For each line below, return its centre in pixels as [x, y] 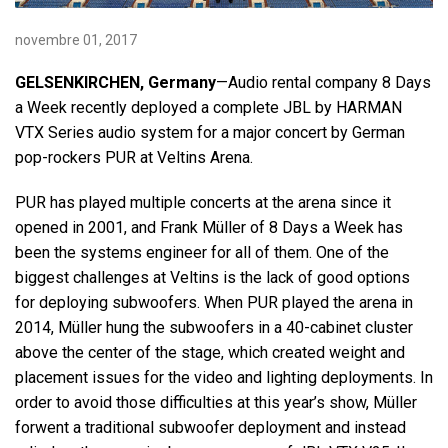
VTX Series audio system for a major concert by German [210, 133]
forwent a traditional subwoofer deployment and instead [210, 428]
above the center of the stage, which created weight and [210, 353]
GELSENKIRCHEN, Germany [115, 83]
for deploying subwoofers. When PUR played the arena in [214, 303]
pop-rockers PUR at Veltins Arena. [134, 158]
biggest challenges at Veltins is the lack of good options [212, 278]
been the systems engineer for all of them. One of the [202, 253]
